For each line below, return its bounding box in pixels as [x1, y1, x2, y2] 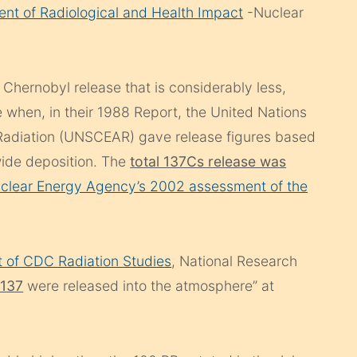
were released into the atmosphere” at [27, 277, 275, 295]
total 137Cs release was [130, 153, 287, 171]
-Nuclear [243, 4, 304, 22]
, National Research [171, 253, 298, 270]
